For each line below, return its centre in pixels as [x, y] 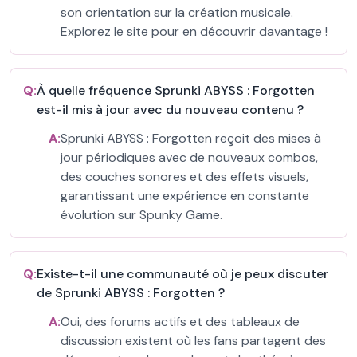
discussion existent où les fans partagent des [193, 341]
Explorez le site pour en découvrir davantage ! [194, 31]
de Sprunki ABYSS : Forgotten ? [131, 293]
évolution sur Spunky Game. [141, 215]
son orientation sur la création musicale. [177, 12]
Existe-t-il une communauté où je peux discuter [182, 274]
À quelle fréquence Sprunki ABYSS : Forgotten [176, 90]
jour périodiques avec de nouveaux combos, [189, 157]
